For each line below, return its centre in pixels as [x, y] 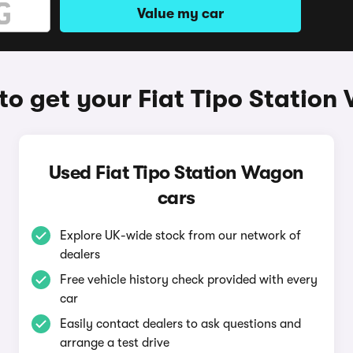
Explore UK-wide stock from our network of [180, 236]
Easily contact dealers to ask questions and [180, 324]
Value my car [180, 13]
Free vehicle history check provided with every [188, 280]
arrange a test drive [114, 343]
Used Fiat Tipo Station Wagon [176, 173]
